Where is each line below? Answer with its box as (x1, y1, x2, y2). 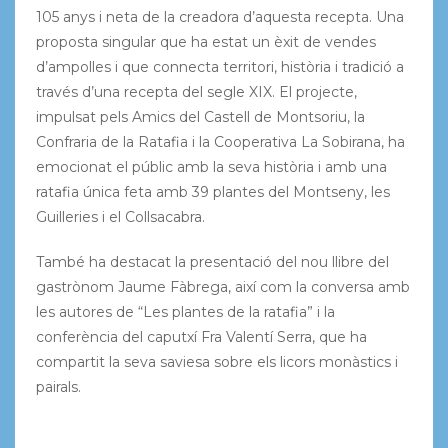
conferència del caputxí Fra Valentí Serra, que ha (35, 327, 367, 346)
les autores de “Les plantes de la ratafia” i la (35, 302, 335, 321)
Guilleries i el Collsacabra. (35, 207, 205, 226)
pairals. (35, 377, 81, 396)
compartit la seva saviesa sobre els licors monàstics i (35, 352, 398, 371)
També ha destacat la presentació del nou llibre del (35, 252, 389, 271)
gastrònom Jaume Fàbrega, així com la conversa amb (35, 277, 410, 296)
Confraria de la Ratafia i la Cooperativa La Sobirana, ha (35, 132, 405, 151)
